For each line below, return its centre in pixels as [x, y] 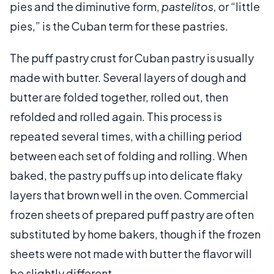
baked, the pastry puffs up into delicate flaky [126, 175]
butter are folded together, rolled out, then [119, 97]
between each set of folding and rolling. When [128, 155]
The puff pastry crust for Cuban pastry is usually [132, 57]
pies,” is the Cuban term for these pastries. [119, 26]
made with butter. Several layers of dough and [128, 77]
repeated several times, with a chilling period [126, 136]
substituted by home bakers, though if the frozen [135, 234]
